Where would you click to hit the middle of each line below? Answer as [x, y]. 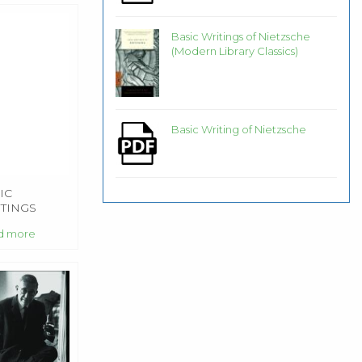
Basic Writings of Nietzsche [240, 36]
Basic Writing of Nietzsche [238, 129]
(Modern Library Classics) [234, 51]
